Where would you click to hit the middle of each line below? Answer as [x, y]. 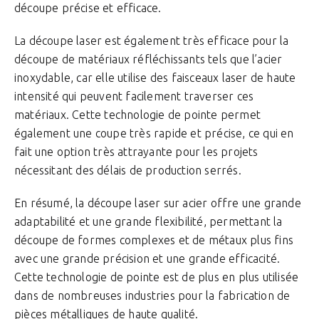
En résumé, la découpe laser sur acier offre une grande [158, 203]
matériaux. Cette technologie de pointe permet [138, 115]
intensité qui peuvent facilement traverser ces [134, 96]
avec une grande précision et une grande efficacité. [147, 258]
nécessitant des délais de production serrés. [128, 170]
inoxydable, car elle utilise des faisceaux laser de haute [155, 78]
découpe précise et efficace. [88, 8]
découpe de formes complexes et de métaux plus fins [154, 240]
